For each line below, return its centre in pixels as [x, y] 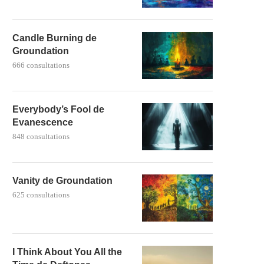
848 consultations [41, 136]
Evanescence [43, 122]
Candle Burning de [55, 38]
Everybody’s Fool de [58, 109]
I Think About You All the [67, 252]
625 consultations [41, 194]
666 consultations [41, 65]
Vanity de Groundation [62, 180]
